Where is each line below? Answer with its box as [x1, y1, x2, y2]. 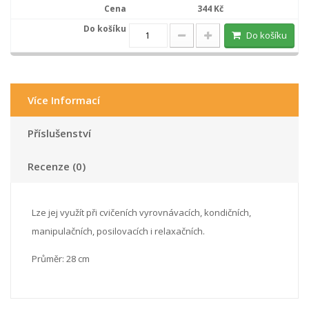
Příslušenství [28, 126, 91, 140]
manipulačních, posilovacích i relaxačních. [32, 224, 205, 237]
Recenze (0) [28, 159, 86, 173]
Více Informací [28, 92, 100, 107]
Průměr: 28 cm [32, 252, 90, 265]
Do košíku [246, 28, 287, 41]
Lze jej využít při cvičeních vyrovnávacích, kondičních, [32, 206, 251, 219]
